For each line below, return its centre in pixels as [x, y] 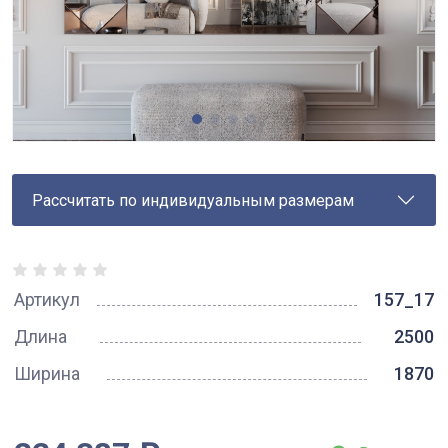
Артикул [47, 299]
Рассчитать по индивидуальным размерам [193, 200]
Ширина [47, 373]
